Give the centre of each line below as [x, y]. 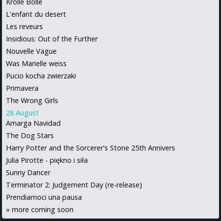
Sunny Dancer [28, 173]
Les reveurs [24, 27]
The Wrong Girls [32, 101]
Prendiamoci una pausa [44, 197]
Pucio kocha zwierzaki [41, 76]
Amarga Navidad [33, 123]
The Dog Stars [30, 136]
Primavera [22, 88]
